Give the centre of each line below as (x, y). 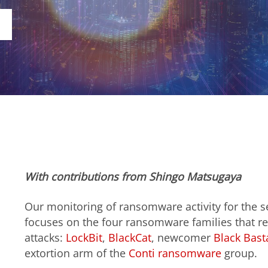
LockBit (84, 237)
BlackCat (130, 237)
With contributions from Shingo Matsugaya (133, 177)
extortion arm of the (76, 253)
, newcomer (182, 237)
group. (239, 253)
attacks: (45, 237)
